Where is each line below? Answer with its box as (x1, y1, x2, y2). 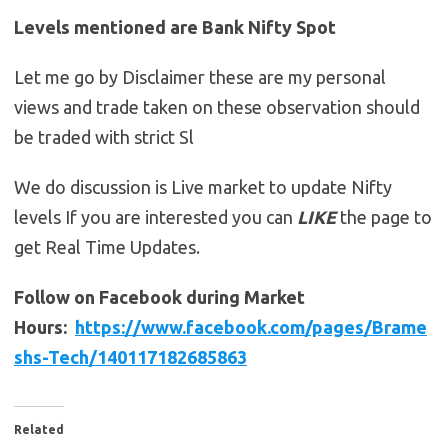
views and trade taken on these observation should (14, 97, 420, 118)
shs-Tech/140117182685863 (14, 347, 247, 368)
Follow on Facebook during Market (14, 287, 305, 308)
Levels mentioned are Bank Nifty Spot (14, 17, 336, 38)
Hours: (14, 317, 75, 338)
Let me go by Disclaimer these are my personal (14, 67, 386, 88)
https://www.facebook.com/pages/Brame (75, 317, 427, 338)
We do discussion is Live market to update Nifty (14, 177, 392, 198)
